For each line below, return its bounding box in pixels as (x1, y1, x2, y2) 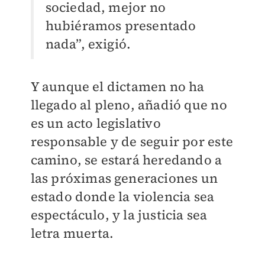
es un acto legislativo (30, 114, 161, 132)
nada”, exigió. (45, 35, 131, 53)
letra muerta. (30, 224, 114, 243)
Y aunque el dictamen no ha (30, 77, 205, 96)
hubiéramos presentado (45, 17, 196, 35)
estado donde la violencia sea (30, 188, 215, 206)
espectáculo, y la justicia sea (30, 206, 208, 224)
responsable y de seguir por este (30, 132, 233, 151)
